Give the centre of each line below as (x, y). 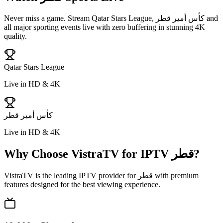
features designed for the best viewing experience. (82, 185)
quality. (15, 36)
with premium (176, 176)
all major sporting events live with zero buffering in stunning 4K (105, 27)
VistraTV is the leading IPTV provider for (71, 176)
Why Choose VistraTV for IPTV (88, 154)
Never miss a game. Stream (48, 18)
